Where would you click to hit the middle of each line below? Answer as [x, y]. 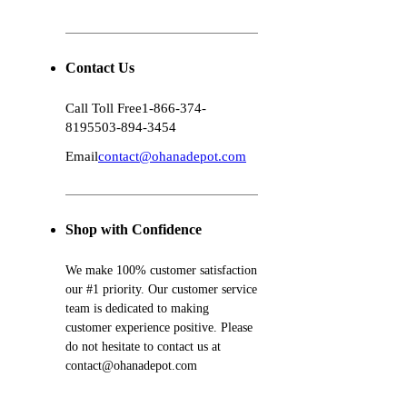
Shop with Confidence [134, 230]
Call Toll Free [104, 109]
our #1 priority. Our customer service [161, 290]
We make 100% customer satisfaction [161, 271]
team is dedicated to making [137, 309]
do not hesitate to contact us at [143, 347]
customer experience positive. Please [159, 328]
